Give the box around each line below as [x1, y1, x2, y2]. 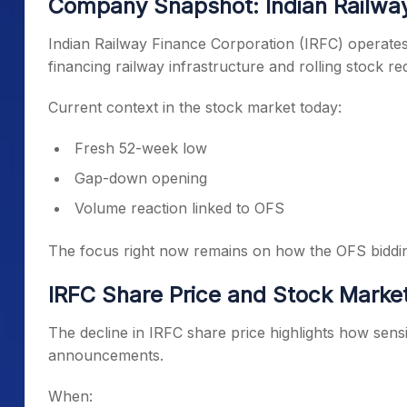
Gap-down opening [74, 169, 207, 187]
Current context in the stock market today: [48, 98, 342, 116]
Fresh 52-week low [74, 139, 207, 157]
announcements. [48, 346, 164, 364]
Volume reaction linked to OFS [74, 199, 284, 217]
